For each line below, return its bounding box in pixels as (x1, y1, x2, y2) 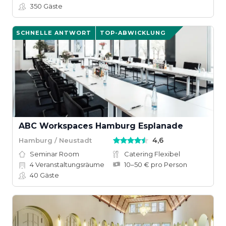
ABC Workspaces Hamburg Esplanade (19, 121, 183, 131)
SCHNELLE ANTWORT (16, 29, 91, 36)
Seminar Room (30, 150, 79, 158)
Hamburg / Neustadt (19, 136, 92, 144)
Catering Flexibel (124, 150, 180, 158)
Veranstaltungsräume (34, 160, 104, 168)
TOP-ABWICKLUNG (100, 29, 165, 36)
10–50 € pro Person (124, 160, 187, 168)
